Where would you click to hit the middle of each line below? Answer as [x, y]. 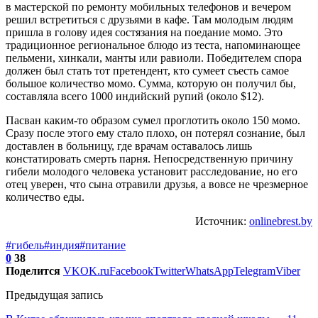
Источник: [222, 221]
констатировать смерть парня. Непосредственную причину [149, 158]
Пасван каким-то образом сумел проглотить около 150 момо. [153, 120]
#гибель [25, 245]
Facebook [131, 270]
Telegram [254, 270]
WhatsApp [209, 270]
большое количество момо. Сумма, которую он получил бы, [151, 83]
